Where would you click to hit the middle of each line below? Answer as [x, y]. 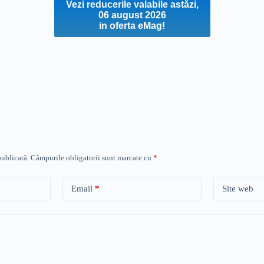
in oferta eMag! [132, 26]
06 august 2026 [132, 15]
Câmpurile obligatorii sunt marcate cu [92, 158]
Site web [238, 188]
